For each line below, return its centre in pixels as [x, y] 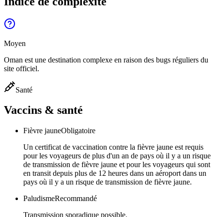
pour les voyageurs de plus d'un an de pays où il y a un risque [117, 156]
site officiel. [22, 68]
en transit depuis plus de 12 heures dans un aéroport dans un [115, 173]
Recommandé [76, 199]
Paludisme [39, 199]
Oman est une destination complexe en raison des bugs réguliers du [106, 60]
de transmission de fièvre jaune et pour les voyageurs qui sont [117, 165]
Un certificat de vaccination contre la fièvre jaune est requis [113, 147]
